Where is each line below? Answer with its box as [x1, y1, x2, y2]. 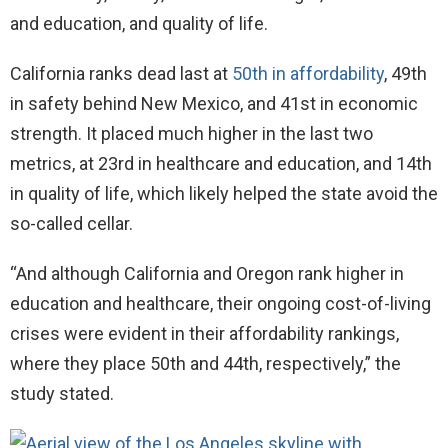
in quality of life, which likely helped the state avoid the [10, 182, 438, 204]
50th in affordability [232, 62, 384, 84]
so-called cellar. [10, 212, 133, 234]
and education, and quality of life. [10, 12, 268, 34]
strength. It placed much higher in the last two [10, 122, 373, 144]
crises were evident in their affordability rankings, [10, 322, 399, 344]
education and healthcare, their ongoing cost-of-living [10, 292, 431, 314]
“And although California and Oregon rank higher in [10, 262, 404, 284]
